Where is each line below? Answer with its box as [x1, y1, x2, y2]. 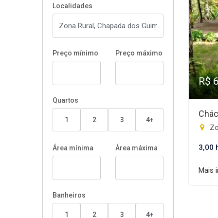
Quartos [53, 96, 78, 104]
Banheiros [53, 191, 86, 199]
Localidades [53, 2, 92, 10]
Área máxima [115, 144, 158, 152]
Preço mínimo [53, 49, 98, 57]
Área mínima [53, 144, 93, 152]
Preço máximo [115, 49, 163, 57]
